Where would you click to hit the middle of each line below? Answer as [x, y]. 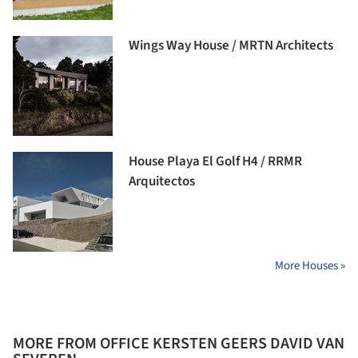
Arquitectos [162, 182]
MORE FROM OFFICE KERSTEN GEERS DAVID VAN [179, 344]
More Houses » [310, 266]
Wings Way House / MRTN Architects [231, 46]
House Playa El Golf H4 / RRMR [215, 162]
